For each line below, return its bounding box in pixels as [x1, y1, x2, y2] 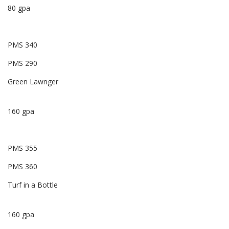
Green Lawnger [8, 77, 58, 87]
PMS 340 [8, 40, 37, 50]
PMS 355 [8, 143, 37, 153]
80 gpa [8, 3, 30, 13]
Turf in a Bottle [8, 180, 58, 190]
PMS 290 [8, 58, 37, 68]
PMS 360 [8, 162, 37, 172]
